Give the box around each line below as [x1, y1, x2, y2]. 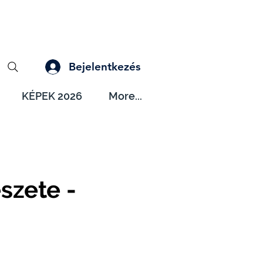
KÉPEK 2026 [21, 90, 82, 102]
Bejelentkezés [69, 60, 140, 73]
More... [108, 90, 142, 102]
